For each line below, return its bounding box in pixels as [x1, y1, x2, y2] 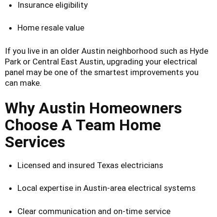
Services [5, 132, 65, 151]
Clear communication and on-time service [17, 206, 170, 216]
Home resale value [17, 23, 84, 33]
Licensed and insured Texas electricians [17, 160, 163, 170]
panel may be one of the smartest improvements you [5, 67, 199, 77]
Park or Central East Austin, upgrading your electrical [5, 56, 197, 66]
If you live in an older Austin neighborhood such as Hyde [5, 46, 208, 56]
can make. [5, 77, 42, 88]
